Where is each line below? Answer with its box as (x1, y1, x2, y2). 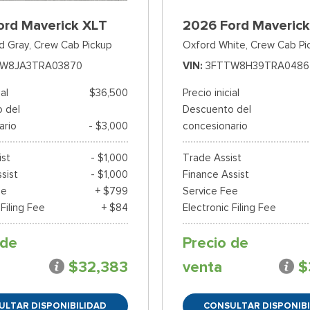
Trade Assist (182, 152, 241, 165)
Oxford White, (182, 39, 248, 52)
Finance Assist (182, 168, 249, 181)
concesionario (182, 120, 248, 133)
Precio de (182, 233, 248, 253)
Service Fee (182, 185, 238, 198)
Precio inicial (182, 86, 239, 100)
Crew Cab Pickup (34, 39, 113, 52)
